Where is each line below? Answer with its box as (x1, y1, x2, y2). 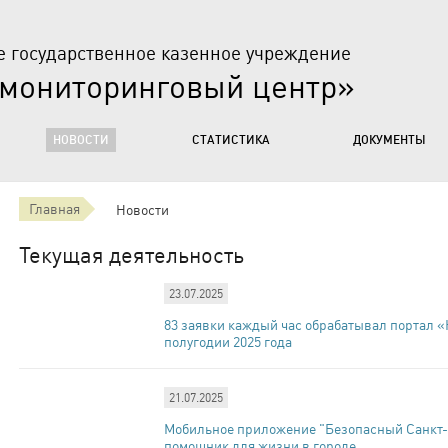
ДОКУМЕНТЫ (353, 132, 426, 147)
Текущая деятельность (19, 241, 244, 268)
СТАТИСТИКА (192, 132, 270, 147)
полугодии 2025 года (164, 333, 292, 350)
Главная (29, 200, 80, 217)
